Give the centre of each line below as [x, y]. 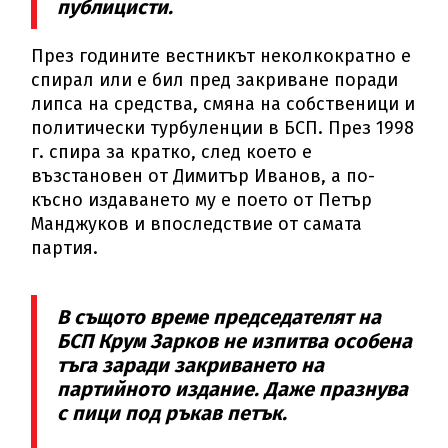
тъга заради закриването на [191, 365]
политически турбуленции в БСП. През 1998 [223, 128]
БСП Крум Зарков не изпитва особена [235, 341]
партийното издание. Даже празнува [233, 389]
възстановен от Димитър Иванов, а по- [203, 176]
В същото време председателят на [219, 317]
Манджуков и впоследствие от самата [197, 224]
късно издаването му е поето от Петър [202, 200]
